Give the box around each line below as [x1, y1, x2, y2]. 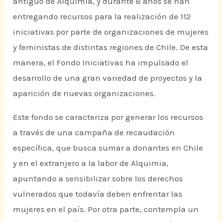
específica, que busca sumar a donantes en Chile [13, 143, 204, 153]
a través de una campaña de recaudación [13, 127, 175, 138]
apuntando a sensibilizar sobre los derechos [13, 173, 183, 184]
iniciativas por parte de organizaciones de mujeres [13, 27, 209, 37]
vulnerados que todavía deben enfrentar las [13, 189, 183, 199]
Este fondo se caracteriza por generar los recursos [13, 112, 204, 122]
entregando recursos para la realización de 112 [13, 11, 191, 22]
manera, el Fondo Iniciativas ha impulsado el [13, 57, 189, 68]
